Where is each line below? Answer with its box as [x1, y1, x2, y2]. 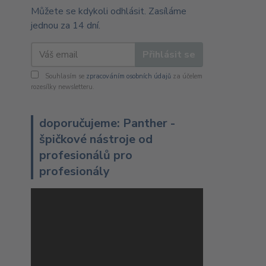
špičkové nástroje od [39, 131, 153, 147]
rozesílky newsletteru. [31, 83, 94, 91]
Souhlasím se [43, 72, 86, 81]
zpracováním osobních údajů [86, 72, 171, 81]
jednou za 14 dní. [31, 19, 100, 32]
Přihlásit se [142, 47, 195, 61]
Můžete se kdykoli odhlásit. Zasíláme [31, 5, 186, 18]
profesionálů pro [39, 147, 132, 163]
